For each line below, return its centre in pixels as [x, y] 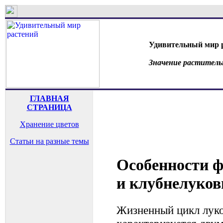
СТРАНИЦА [49, 107]
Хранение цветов [49, 124]
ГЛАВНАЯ [49, 98]
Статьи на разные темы [49, 141]
